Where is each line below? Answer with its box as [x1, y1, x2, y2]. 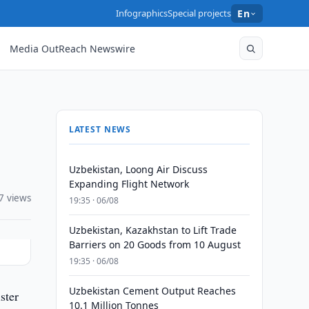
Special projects [168, 7, 232, 19]
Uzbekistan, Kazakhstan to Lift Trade [68, 223, 237, 237]
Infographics [116, 7, 168, 19]
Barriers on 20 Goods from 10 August [68, 238, 241, 251]
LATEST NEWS [68, 123, 132, 135]
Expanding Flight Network [68, 177, 189, 190]
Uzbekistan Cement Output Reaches [68, 284, 236, 297]
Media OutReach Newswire [10, 41, 136, 55]
